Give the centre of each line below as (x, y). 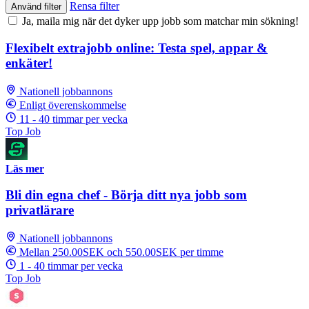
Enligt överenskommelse (73, 105)
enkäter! (29, 63)
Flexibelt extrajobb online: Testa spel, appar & (137, 48)
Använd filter (36, 7)
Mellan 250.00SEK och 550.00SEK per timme (121, 252)
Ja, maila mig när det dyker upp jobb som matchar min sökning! (160, 21)
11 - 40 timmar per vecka (73, 119)
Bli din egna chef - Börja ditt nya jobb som (126, 195)
